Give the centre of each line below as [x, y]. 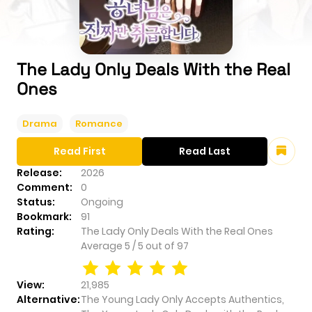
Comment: [45, 188]
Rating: [36, 232]
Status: [36, 202]
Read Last [205, 151]
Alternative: [48, 300]
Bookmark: [44, 217]
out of [161, 246]
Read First [79, 151]
